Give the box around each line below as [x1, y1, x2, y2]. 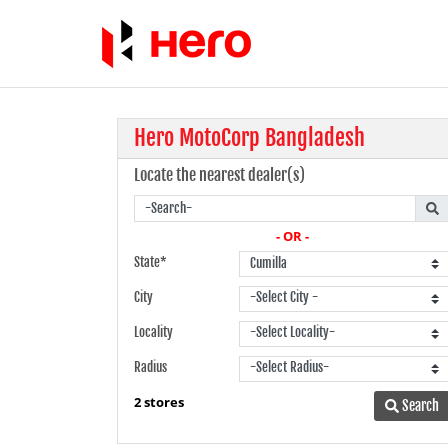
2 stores [134, 392, 185, 411]
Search [398, 397, 439, 415]
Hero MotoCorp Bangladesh [134, 124, 366, 152]
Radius [134, 358, 168, 375]
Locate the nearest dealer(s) [134, 164, 306, 185]
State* [134, 254, 168, 271]
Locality [134, 323, 174, 340]
